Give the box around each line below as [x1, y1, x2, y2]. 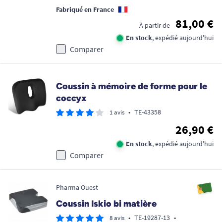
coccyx [56, 93, 87, 104]
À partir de [139, 21, 170, 30]
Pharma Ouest [56, 183, 98, 192]
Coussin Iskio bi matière [56, 198, 157, 209]
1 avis [110, 108, 124, 116]
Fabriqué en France [56, 5, 114, 14]
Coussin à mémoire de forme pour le [56, 81, 207, 92]
